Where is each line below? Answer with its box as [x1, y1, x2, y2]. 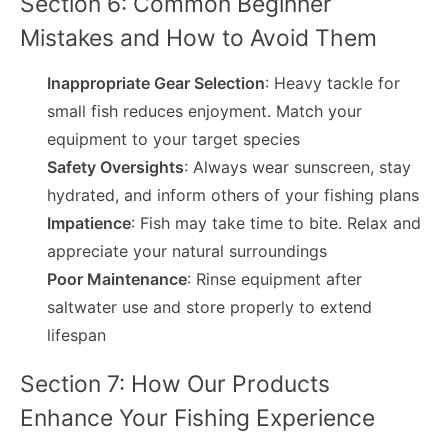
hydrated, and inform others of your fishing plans [47, 185, 420, 206]
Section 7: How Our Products [20, 370, 330, 399]
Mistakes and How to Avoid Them [20, 24, 377, 53]
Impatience [47, 213, 132, 234]
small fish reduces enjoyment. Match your [47, 101, 363, 122]
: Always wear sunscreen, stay [184, 157, 412, 178]
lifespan [47, 325, 107, 346]
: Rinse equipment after [187, 269, 363, 290]
